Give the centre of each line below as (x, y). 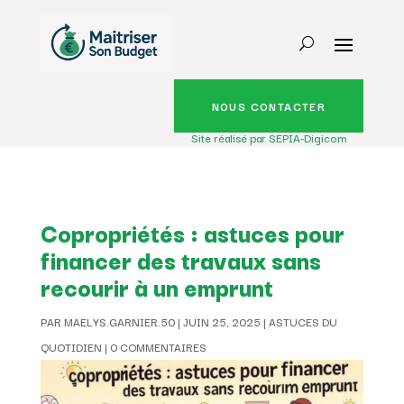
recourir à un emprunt (156, 286)
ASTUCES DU (303, 321)
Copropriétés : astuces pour (192, 232)
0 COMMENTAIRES (158, 346)
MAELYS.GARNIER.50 (119, 321)
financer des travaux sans (180, 259)
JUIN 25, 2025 (221, 321)
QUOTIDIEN (71, 346)
